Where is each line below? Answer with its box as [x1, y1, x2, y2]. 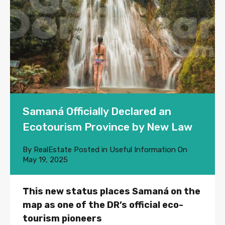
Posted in [72, 145, 109, 154]
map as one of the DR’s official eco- [23, 199, 183, 210]
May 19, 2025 [23, 155, 68, 164]
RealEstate [34, 145, 72, 154]
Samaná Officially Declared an [23, 104, 171, 118]
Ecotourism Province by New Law [23, 120, 192, 133]
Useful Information [109, 145, 176, 154]
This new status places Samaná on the [23, 185, 200, 197]
